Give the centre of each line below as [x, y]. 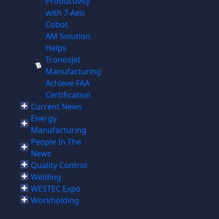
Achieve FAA [67, 83]
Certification [68, 95]
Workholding [55, 200]
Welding [46, 177]
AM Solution [68, 36]
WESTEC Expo [55, 189]
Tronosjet [63, 60]
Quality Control [59, 165]
